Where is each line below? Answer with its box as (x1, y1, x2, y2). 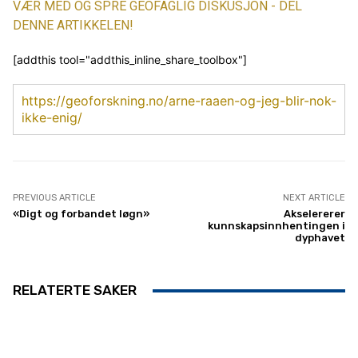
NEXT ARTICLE (282, 193, 345, 204)
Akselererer (283, 208, 345, 221)
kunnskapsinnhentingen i (207, 220, 345, 233)
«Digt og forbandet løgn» (13, 208, 149, 221)
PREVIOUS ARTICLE (13, 193, 96, 204)
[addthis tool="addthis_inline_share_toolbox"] (13, 53, 247, 67)
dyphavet (294, 232, 345, 245)
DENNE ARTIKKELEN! (13, 18, 133, 34)
